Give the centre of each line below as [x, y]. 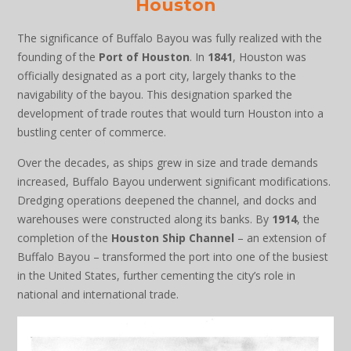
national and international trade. [98, 295]
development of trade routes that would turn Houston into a [170, 113]
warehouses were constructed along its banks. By [145, 219]
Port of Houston [144, 56]
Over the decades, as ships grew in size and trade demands [168, 163]
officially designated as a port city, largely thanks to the [157, 75]
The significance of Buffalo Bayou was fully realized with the [170, 38]
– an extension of [280, 238]
